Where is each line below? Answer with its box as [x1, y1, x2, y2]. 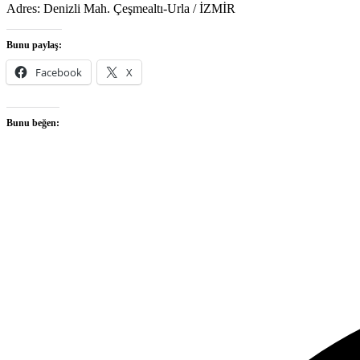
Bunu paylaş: [6, 39, 62, 51]
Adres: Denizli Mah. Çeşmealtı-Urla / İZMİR [6, 2, 235, 15]
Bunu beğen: [6, 117, 59, 129]
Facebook [35, 65, 82, 80]
